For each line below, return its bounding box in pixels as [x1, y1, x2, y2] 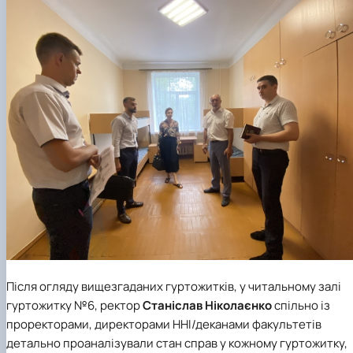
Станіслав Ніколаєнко [143, 297, 272, 314]
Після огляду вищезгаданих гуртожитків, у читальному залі [6, 278, 341, 295]
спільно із [272, 297, 330, 314]
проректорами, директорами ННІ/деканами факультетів [6, 316, 321, 333]
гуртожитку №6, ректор [6, 297, 143, 314]
